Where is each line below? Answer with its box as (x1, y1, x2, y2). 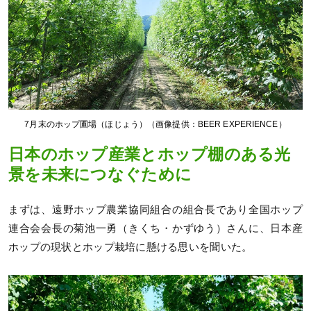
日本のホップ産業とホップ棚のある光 (8, 146, 291, 164)
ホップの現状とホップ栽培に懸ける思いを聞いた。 (8, 241, 253, 253)
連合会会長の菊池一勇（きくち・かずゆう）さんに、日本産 (8, 222, 303, 234)
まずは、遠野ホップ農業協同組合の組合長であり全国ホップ (8, 203, 303, 215)
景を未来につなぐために (8, 166, 192, 184)
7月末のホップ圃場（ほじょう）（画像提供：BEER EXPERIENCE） (24, 119, 287, 130)
